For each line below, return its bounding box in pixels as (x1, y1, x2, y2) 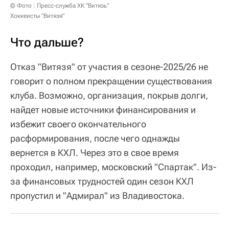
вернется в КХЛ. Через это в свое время (10, 147, 179, 158)
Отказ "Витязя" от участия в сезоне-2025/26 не (10, 61, 208, 73)
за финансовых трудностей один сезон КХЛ (10, 176, 194, 187)
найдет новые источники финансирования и (10, 104, 196, 116)
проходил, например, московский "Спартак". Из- (10, 162, 216, 173)
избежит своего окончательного (10, 119, 146, 130)
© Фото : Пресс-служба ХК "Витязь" (10, 2, 109, 10)
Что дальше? (10, 35, 84, 50)
